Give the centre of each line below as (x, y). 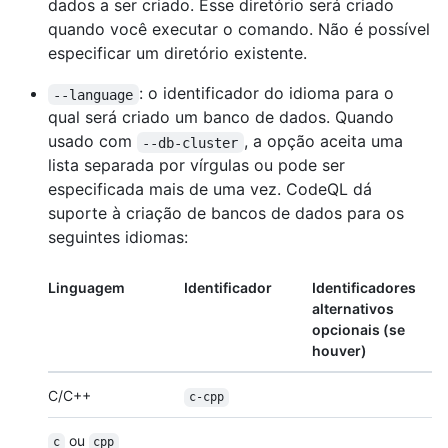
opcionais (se (358, 330)
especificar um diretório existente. (177, 53)
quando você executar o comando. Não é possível (239, 29)
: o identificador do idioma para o (268, 93)
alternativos (353, 309)
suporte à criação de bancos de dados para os (226, 213)
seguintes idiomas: (118, 237)
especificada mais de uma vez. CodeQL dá (210, 189)
